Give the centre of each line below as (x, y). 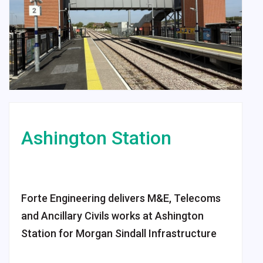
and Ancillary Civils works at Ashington (112, 216)
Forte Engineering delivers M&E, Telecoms (121, 198)
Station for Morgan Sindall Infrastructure (119, 233)
